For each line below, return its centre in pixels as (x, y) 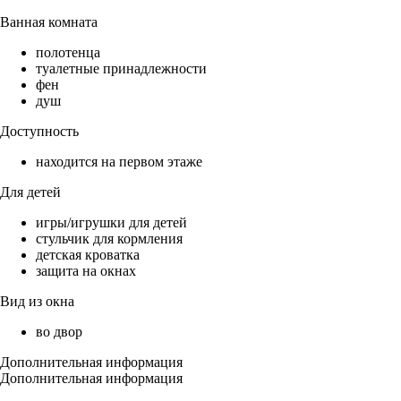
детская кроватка (88, 255)
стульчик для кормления (109, 239)
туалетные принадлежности (121, 69)
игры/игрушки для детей (111, 223)
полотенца (68, 53)
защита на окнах (86, 271)
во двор (59, 332)
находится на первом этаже (119, 162)
